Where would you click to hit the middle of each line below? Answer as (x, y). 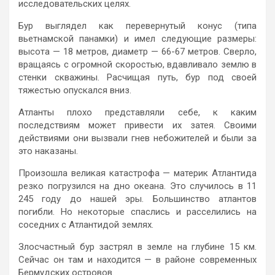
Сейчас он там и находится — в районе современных (137, 259)
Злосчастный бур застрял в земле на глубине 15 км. (137, 246)
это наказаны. (48, 151)
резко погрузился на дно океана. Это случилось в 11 (137, 186)
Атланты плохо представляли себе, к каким (137, 112)
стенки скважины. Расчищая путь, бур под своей (137, 77)
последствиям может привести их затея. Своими (137, 125)
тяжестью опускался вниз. (75, 90)
